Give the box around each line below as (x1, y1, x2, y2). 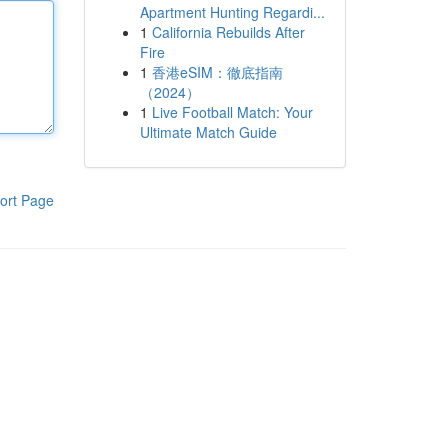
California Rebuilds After (151, 22, 305, 42)
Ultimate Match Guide (139, 122, 277, 142)
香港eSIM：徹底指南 (151, 62, 283, 82)
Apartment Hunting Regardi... (139, 2, 325, 22)
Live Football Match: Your (151, 102, 313, 122)
